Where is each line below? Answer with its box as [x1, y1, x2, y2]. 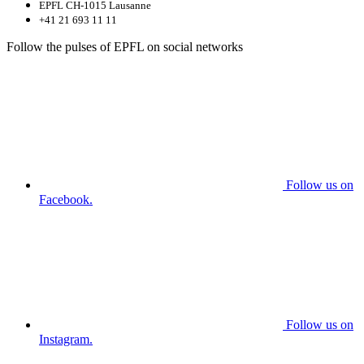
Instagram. [39, 332, 93, 347]
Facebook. [39, 193, 93, 207]
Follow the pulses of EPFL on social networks [6, 40, 243, 54]
